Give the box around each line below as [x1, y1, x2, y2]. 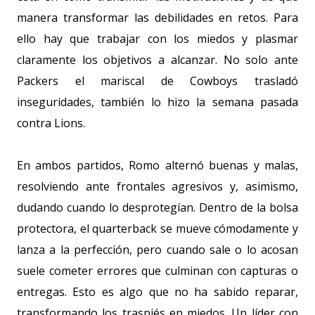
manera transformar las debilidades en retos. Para [17, 10, 298, 25]
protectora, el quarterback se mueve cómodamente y [17, 221, 298, 236]
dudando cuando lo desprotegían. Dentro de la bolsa [17, 200, 298, 215]
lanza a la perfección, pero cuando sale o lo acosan [17, 242, 298, 257]
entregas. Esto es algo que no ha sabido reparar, [17, 284, 298, 300]
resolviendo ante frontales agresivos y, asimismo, [17, 179, 298, 194]
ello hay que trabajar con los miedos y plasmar [17, 31, 298, 46]
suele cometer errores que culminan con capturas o [17, 263, 298, 278]
